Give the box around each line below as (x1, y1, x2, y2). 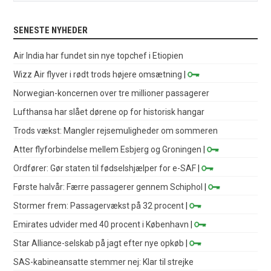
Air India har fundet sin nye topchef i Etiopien (13, 50, 184, 60)
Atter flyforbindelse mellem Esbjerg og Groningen (13, 144, 202, 154)
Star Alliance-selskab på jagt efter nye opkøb (13, 238, 184, 248)
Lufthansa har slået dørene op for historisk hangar (13, 106, 205, 117)
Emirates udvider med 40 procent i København (13, 219, 189, 229)
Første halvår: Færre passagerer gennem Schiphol (13, 181, 203, 192)
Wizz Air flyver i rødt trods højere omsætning (13, 69, 183, 79)
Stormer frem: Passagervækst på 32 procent (13, 200, 184, 211)
